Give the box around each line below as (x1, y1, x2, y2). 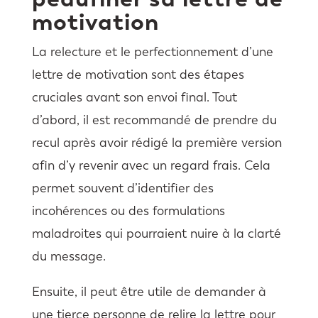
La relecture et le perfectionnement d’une (31, 44, 273, 60)
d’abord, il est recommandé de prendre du (31, 112, 277, 128)
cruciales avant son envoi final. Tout (31, 89, 237, 106)
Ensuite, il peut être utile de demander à (31, 284, 266, 300)
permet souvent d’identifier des (31, 180, 214, 197)
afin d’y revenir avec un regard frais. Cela (31, 158, 270, 174)
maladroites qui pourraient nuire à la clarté (31, 226, 281, 242)
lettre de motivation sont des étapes (31, 67, 244, 83)
